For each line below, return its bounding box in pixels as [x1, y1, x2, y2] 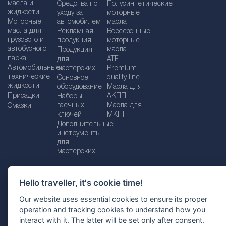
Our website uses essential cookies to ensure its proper [19, 194, 208, 203]
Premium [106, 65, 137, 72]
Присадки [8, 92, 39, 100]
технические [8, 73, 50, 81]
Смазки [8, 102, 31, 110]
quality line [106, 74, 140, 81]
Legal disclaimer [117, 188, 168, 195]
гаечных [57, 102, 85, 109]
